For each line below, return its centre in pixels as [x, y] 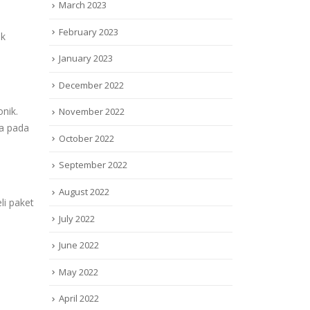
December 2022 [91, 85]
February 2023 [89, 31]
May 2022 [79, 272]
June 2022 [79, 245]
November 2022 [92, 112]
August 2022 [84, 192]
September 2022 [93, 165]
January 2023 [86, 58]
